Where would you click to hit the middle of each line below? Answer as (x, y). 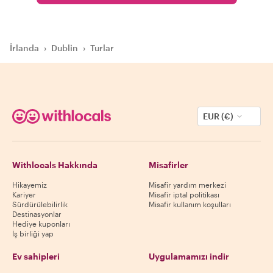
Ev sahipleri (36, 256)
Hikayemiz (30, 184)
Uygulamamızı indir (189, 256)
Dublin (65, 48)
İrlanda (24, 48)
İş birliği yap (33, 233)
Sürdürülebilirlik (40, 204)
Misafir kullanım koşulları (190, 204)
